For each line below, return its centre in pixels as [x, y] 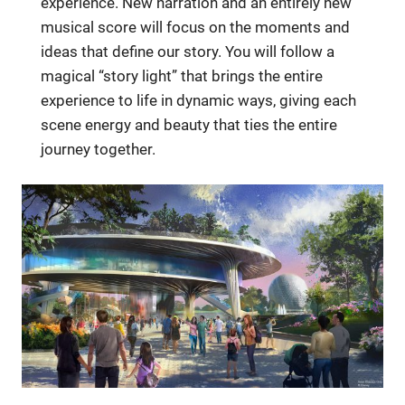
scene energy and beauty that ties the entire [189, 124]
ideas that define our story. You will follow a [188, 51]
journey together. [99, 149]
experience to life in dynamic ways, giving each [199, 100]
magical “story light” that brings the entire [182, 75]
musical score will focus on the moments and [196, 27]
